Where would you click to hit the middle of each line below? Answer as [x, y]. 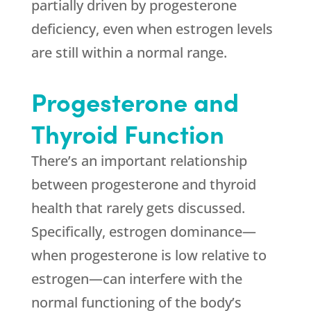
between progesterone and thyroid [143, 184]
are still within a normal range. [129, 52]
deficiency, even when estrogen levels [152, 29]
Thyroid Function [127, 133]
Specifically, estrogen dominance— [143, 232]
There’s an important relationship [139, 161]
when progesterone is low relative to [149, 255]
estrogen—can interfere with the [136, 279]
